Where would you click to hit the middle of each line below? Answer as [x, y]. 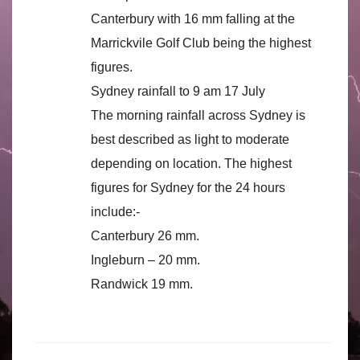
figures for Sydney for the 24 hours [188, 187]
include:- [115, 211]
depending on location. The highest [191, 163]
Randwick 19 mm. [142, 284]
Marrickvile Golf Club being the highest [201, 43]
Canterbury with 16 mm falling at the [193, 18]
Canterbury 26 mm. [145, 235]
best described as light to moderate [190, 139]
